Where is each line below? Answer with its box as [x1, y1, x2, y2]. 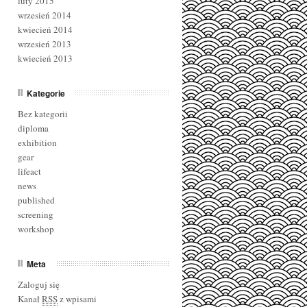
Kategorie [27, 87, 65, 99]
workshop [18, 223, 54, 235]
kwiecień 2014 [18, 23, 73, 36]
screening [18, 208, 53, 221]
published [18, 194, 55, 206]
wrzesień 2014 [18, 9, 71, 21]
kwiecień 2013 [18, 52, 73, 64]
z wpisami [58, 293, 97, 305]
